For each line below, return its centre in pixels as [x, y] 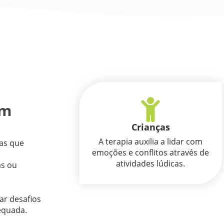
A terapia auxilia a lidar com [151, 141]
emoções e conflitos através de [151, 152]
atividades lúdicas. [151, 163]
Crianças [150, 127]
